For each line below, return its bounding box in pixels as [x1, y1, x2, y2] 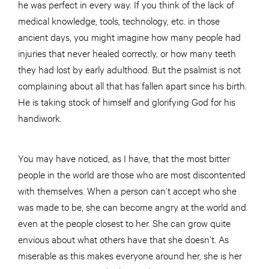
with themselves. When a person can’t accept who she [18, 184, 237, 197]
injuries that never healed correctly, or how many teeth [18, 46, 236, 59]
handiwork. [18, 111, 64, 124]
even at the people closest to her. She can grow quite [18, 216, 231, 229]
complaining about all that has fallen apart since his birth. [18, 79, 247, 92]
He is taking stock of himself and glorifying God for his [18, 95, 235, 108]
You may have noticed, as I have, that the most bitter [18, 151, 230, 165]
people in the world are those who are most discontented [18, 168, 246, 181]
